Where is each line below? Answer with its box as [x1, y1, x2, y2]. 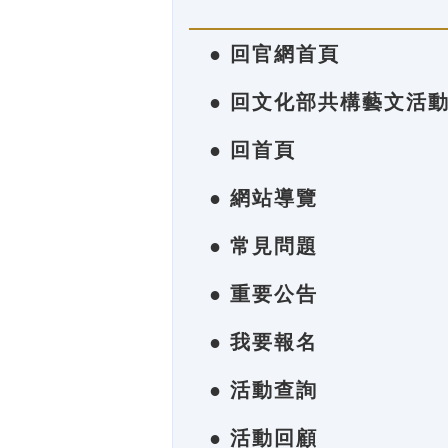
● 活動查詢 [209, 379, 318, 401]
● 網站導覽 [209, 187, 318, 209]
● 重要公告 [209, 283, 318, 305]
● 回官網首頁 [209, 43, 340, 65]
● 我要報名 [209, 331, 318, 353]
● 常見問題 [209, 235, 318, 257]
